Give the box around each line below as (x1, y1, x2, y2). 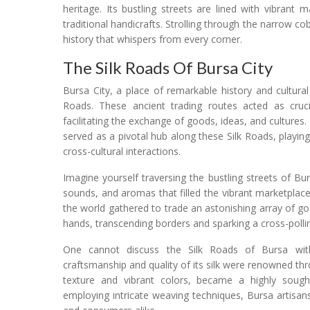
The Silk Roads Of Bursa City (63, 57, 273, 78)
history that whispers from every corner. (63, 33, 242, 46)
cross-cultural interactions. (63, 145, 181, 158)
